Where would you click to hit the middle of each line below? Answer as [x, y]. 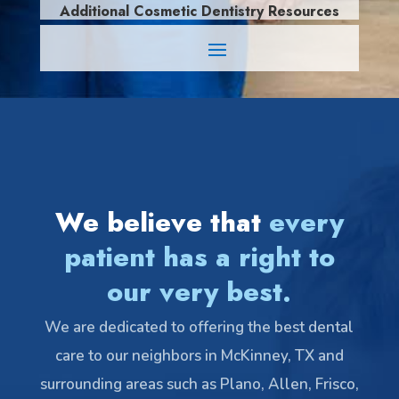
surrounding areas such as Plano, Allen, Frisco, [199, 384]
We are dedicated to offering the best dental [199, 327]
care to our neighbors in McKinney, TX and [199, 355]
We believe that [162, 222]
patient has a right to [199, 256]
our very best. [199, 291]
